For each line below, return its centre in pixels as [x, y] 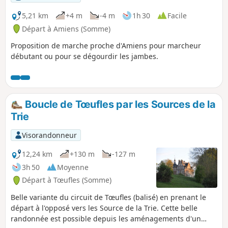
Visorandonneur [49, 135]
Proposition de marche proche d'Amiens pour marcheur [106, 46]
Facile [177, 15]
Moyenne [73, 167]
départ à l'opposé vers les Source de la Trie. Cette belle [104, 208]
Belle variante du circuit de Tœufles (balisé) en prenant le [108, 197]
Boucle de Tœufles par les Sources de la [119, 105]
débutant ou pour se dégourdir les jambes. [84, 56]
